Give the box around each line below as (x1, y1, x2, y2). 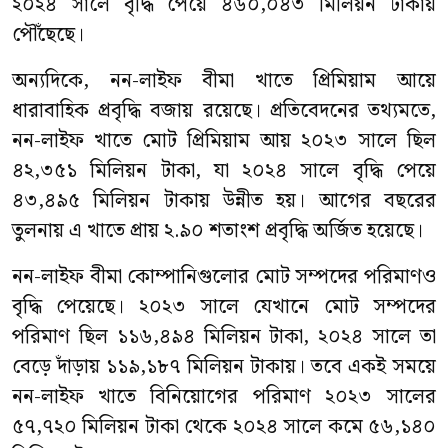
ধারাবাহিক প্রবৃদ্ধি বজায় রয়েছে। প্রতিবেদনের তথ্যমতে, (12, 95, 436, 127)
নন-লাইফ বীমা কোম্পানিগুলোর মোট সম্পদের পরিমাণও (12, 261, 436, 293)
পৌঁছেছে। (12, 19, 84, 51)
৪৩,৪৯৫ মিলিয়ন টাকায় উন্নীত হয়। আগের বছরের (12, 185, 436, 217)
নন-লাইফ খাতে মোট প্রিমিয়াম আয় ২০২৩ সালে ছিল (12, 125, 436, 157)
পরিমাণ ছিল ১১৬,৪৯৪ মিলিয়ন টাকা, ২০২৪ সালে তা (12, 321, 436, 353)
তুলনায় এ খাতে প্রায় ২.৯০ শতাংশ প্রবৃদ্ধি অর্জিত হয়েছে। (12, 215, 423, 247)
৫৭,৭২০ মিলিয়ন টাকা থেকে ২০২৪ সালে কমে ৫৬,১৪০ (12, 411, 436, 443)
